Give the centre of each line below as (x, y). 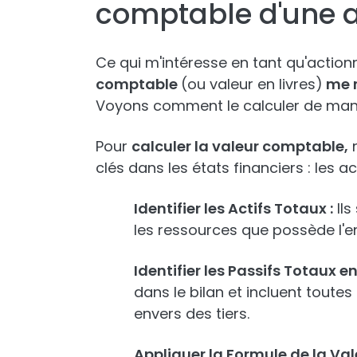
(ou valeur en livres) (252, 84)
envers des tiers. (192, 313)
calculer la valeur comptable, (240, 146)
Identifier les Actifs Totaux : (233, 208)
